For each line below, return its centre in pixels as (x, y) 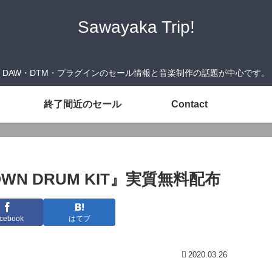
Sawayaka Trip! (136, 27)
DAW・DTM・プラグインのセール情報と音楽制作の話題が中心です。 (136, 73)
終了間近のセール (83, 104)
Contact (189, 104)
